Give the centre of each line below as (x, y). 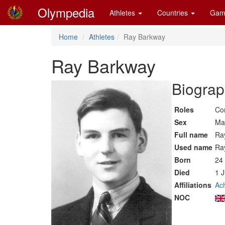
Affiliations (193, 185)
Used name (193, 147)
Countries (174, 13)
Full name (191, 135)
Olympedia (66, 12)
